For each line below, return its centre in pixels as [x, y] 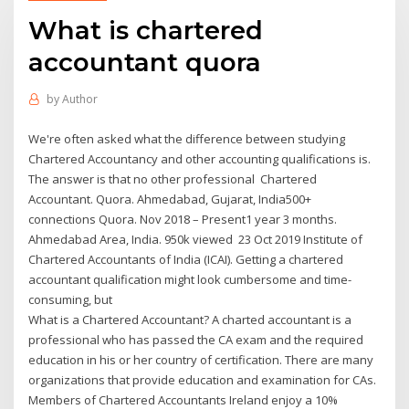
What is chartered [146, 30]
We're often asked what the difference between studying [187, 138]
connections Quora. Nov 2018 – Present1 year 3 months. [183, 219]
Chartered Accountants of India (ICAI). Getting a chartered [186, 259]
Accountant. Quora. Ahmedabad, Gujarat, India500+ [170, 199]
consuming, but [72, 299]
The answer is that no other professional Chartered [173, 178]
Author [79, 100]
